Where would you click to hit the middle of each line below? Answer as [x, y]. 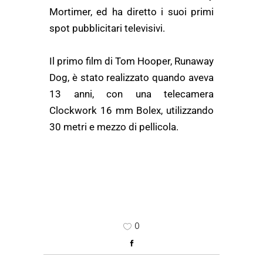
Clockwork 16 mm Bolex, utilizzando [131, 110]
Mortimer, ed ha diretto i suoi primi [131, 12]
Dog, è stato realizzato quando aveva [131, 77]
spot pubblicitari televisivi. [107, 28]
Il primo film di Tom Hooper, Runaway [131, 61]
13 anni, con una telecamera [131, 94]
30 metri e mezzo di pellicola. [114, 127]
